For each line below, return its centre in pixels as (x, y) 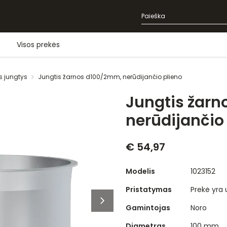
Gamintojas (148, 208)
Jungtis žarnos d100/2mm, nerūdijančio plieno (110, 77)
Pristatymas (149, 190)
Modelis (140, 171)
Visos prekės (38, 45)
